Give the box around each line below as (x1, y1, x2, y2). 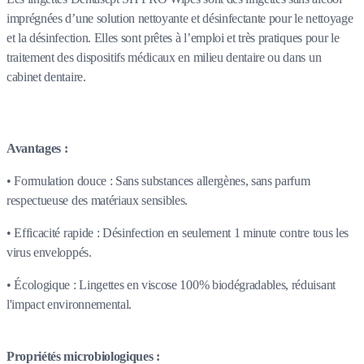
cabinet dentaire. (6, 70, 86, 84)
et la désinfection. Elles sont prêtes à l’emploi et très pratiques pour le (6, 31, 340, 45)
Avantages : (6, 141, 68, 156)
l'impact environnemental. (6, 297, 132, 312)
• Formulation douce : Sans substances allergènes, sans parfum (6, 174, 310, 188)
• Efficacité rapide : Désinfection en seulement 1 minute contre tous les (6, 226, 349, 240)
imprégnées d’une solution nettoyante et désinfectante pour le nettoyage (6, 11, 353, 26)
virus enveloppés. (6, 245, 92, 260)
